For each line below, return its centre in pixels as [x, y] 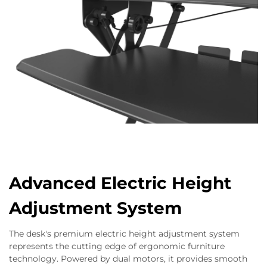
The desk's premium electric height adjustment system [124, 234]
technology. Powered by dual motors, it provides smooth [128, 259]
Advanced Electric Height [120, 183]
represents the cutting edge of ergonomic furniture [117, 246]
